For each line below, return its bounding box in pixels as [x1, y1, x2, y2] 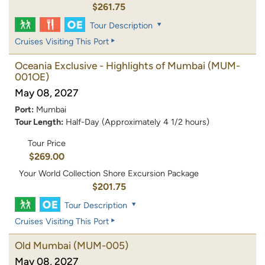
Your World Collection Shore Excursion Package [19, 167, 199, 179]
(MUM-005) [73, 239, 128, 251]
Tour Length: [15, 117, 63, 128]
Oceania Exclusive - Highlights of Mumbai [15, 60, 205, 72]
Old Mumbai [15, 239, 71, 251]
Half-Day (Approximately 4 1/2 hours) [66, 117, 209, 128]
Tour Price [27, 137, 66, 148]
